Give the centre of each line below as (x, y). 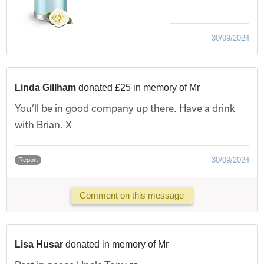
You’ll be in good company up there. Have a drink (125, 108)
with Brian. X (44, 124)
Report (28, 159)
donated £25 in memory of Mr (139, 87)
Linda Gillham (46, 87)
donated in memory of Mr (117, 244)
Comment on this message (132, 196)
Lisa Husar (39, 244)
